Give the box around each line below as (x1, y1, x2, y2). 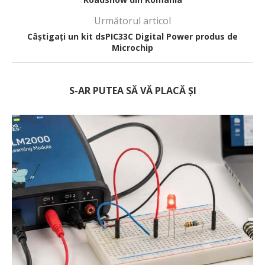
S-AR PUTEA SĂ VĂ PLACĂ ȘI (69, 83, 196, 97)
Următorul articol (94, 14, 171, 27)
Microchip (112, 41, 153, 53)
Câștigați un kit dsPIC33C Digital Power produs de (27, 30, 238, 42)
